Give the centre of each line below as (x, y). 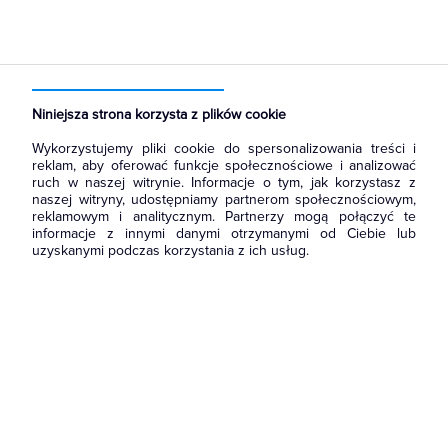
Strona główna (69, 79)
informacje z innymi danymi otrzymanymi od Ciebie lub (224, 233)
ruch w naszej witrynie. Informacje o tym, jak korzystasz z (224, 182)
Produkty (144, 79)
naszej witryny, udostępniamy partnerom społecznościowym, (224, 199)
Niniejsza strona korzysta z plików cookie (159, 114)
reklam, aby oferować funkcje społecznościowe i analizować (224, 165)
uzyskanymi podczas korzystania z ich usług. (170, 250)
